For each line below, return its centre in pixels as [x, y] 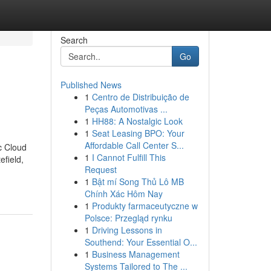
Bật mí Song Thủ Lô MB [138, 181]
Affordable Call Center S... [134, 145]
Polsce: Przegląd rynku [128, 218]
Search [74, 40]
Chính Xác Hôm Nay [123, 194]
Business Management [135, 254]
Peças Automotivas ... [126, 109]
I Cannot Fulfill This [129, 157]
